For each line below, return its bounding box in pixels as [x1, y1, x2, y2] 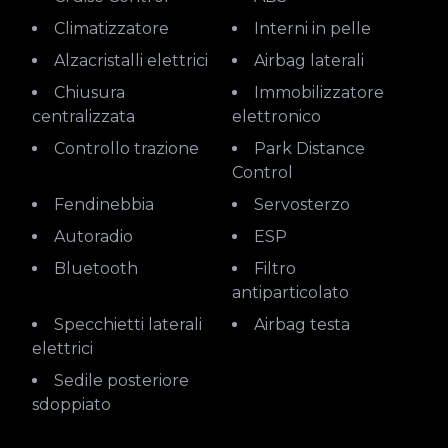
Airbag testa [265, 315, 350, 334]
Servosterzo [264, 195, 350, 214]
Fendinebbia [64, 195, 154, 214]
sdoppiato [32, 395, 111, 414]
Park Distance [254, 139, 266, 158]
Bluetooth [66, 259, 138, 278]
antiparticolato [232, 283, 349, 302]
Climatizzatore [65, 19, 169, 38]
